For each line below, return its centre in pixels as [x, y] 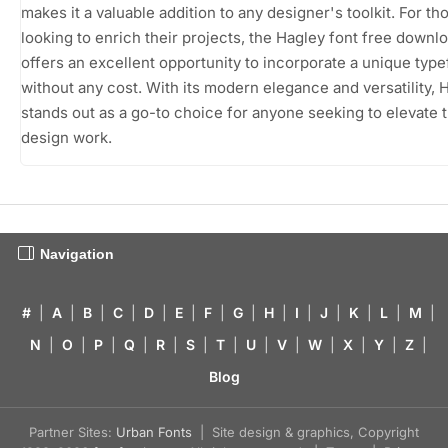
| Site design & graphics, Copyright [305, 431]
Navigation [77, 253]
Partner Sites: [72, 431]
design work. [66, 137]
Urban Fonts [154, 431]
